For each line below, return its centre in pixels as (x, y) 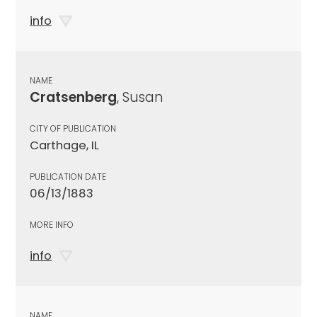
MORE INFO (52, 224)
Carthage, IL (64, 145)
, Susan (140, 97)
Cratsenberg (73, 97)
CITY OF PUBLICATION (73, 128)
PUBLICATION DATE (68, 176)
